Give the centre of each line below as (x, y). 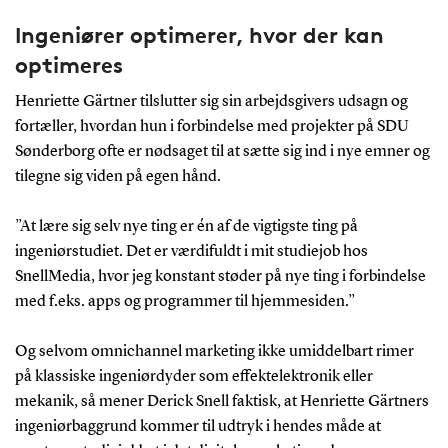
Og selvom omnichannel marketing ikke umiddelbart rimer (214, 351)
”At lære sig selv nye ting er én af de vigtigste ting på (186, 226)
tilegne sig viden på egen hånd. (117, 176)
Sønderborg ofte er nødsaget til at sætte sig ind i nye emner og (222, 151)
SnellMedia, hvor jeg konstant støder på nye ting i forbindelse (220, 276)
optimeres (68, 64)
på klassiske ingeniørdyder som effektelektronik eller (193, 376)
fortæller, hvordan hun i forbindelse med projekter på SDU (211, 126)
